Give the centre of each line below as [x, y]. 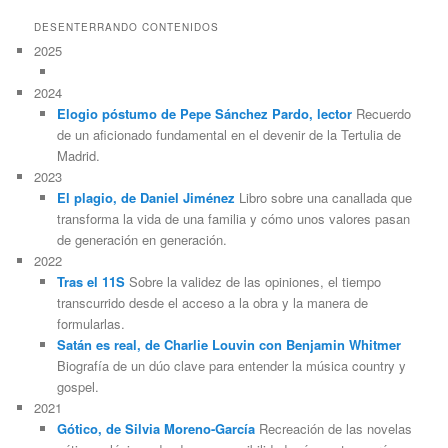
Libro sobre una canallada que [323, 198]
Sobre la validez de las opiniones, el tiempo [252, 282]
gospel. [77, 387]
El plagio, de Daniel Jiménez [145, 198]
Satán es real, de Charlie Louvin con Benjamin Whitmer [228, 345]
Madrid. [78, 156]
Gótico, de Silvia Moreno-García [155, 429]
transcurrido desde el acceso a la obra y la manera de [212, 303]
